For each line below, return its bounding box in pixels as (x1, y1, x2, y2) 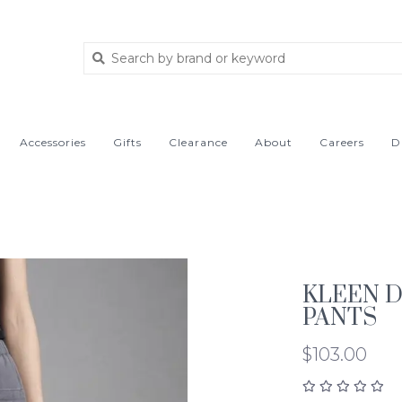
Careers (319, 135, 364, 149)
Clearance (169, 135, 228, 149)
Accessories (20, 135, 86, 149)
